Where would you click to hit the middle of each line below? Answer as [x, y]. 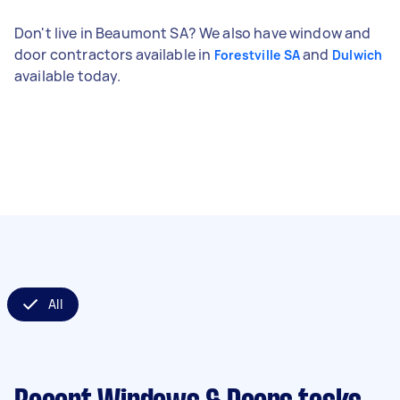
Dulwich [357, 54]
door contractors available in [114, 54]
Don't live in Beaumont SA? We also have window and [193, 33]
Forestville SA [257, 54]
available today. [68, 75]
